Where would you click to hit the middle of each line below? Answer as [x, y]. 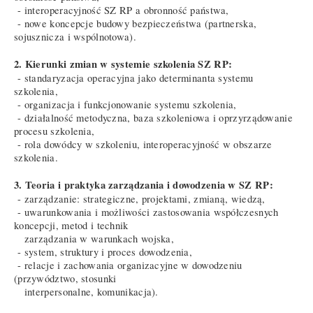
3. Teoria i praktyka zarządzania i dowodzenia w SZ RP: [144, 184]
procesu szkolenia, [54, 131]
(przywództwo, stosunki [65, 278]
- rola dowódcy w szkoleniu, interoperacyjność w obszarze [143, 144]
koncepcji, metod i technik [71, 225]
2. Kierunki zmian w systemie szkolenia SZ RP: [123, 64]
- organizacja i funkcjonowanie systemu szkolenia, [125, 104]
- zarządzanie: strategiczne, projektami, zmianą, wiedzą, [140, 198]
